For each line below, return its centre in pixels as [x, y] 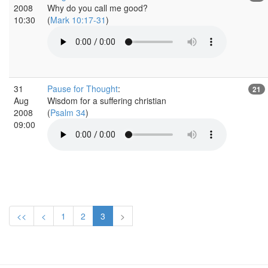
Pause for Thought [83, 88]
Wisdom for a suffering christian [107, 100]
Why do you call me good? [98, 7]
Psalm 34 [68, 112]
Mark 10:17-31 [78, 19]
